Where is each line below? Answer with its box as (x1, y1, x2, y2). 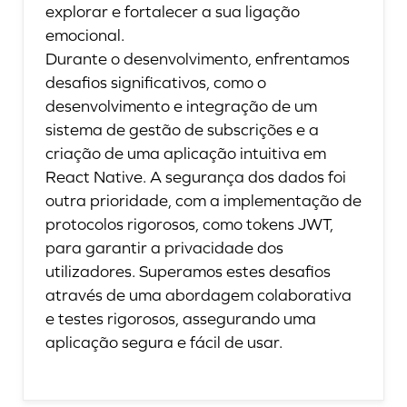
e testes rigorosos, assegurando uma (45, 309, 316, 329)
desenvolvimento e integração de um (45, 96, 317, 116)
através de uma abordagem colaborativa (45, 285, 352, 305)
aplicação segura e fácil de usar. (45, 333, 283, 352)
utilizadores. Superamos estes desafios (45, 262, 331, 282)
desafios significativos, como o (45, 73, 266, 93)
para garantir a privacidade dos (45, 238, 283, 258)
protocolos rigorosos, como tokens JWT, (45, 214, 333, 234)
